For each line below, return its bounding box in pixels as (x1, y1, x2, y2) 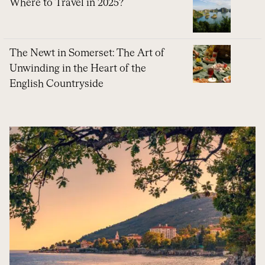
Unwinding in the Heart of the (9, 64, 146, 75)
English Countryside (9, 79, 104, 90)
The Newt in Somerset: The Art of (9, 49, 164, 59)
